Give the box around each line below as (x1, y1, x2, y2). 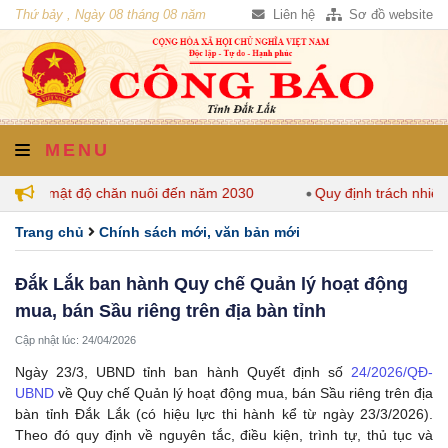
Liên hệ (268, 8, 315, 22)
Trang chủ (15, 223, 84, 240)
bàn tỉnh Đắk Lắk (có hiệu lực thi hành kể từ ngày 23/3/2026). (15, 405, 433, 422)
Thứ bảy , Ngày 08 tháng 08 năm (15, 8, 206, 22)
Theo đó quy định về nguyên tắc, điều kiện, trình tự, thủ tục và (15, 426, 433, 443)
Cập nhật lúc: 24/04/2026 (15, 333, 136, 346)
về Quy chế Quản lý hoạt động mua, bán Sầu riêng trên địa (54, 384, 433, 401)
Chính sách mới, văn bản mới (99, 223, 300, 240)
